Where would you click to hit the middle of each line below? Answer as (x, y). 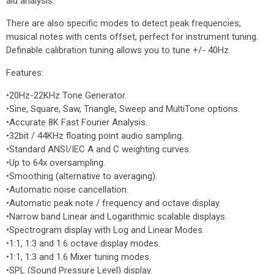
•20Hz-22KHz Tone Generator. (66, 95)
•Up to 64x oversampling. (56, 163)
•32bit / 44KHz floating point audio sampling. (95, 136)
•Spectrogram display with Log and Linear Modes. (105, 230)
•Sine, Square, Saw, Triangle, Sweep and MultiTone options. (123, 109)
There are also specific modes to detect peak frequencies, (124, 23)
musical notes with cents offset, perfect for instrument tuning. (132, 37)
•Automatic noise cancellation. (67, 190)
